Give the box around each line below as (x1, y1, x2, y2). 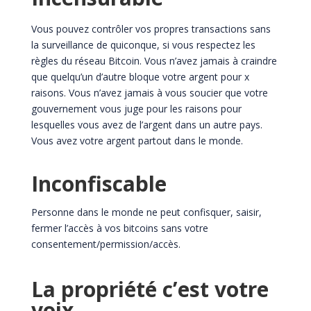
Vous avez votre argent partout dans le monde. (31, 133, 243, 147)
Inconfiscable (31, 169, 167, 198)
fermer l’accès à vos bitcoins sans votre (31, 221, 208, 235)
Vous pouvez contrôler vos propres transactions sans (31, 22, 271, 35)
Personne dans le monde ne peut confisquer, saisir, (31, 205, 262, 219)
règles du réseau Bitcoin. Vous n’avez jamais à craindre (31, 53, 277, 67)
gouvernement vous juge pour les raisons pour (31, 101, 242, 115)
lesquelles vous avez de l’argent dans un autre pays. (31, 117, 262, 131)
